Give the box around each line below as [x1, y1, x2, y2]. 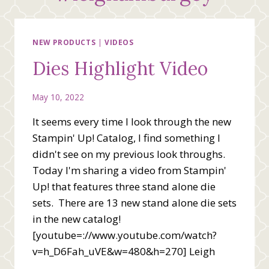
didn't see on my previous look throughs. [32, 147, 228, 161]
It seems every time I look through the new [32, 114, 231, 128]
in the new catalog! [32, 211, 125, 226]
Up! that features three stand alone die [32, 179, 216, 193]
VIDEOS [104, 37, 134, 47]
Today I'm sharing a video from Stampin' [32, 163, 226, 177]
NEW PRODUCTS [32, 37, 96, 47]
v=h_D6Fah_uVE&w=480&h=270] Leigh [32, 244, 215, 258]
